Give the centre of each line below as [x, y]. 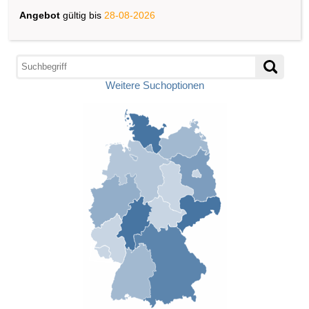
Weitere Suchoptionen [154, 85]
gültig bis [82, 15]
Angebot [40, 15]
